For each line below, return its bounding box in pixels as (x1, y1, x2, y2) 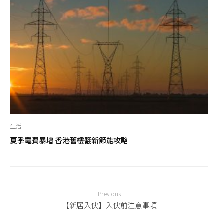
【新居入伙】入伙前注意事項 (61, 200, 157, 210)
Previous (97, 189, 121, 198)
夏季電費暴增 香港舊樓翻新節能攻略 (10, 135, 128, 145)
